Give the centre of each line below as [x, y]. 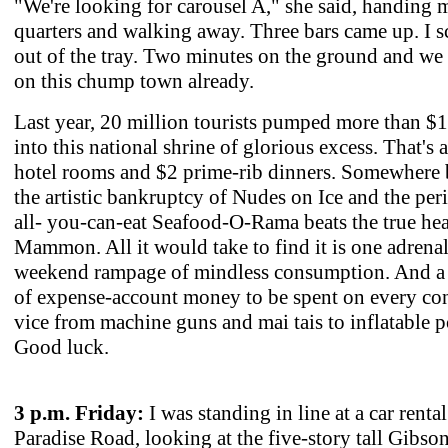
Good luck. [61, 346]
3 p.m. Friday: [79, 412]
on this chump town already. [134, 80]
